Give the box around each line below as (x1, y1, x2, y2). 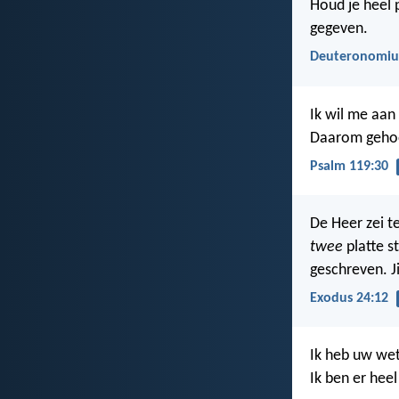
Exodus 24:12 (310, 291, 388, 306)
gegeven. (310, 20, 368, 38)
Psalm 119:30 (310, 159, 388, 174)
